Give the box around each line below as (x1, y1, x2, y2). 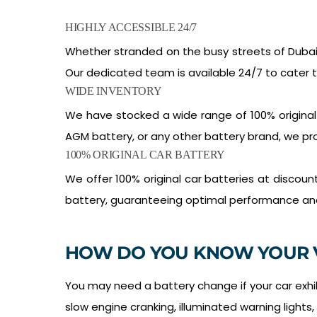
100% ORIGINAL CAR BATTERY (65, 148, 225, 161)
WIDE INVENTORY (65, 84, 162, 97)
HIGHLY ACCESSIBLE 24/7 (65, 21, 197, 33)
